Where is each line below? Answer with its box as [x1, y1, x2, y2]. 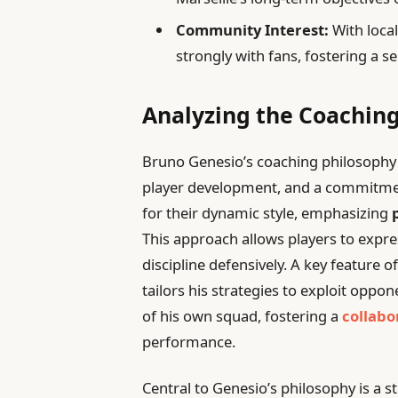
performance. [142, 330, 236, 352]
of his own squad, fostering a [142, 305, 343, 326]
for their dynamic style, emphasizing [142, 202, 393, 223]
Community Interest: [176, 20, 330, 41]
